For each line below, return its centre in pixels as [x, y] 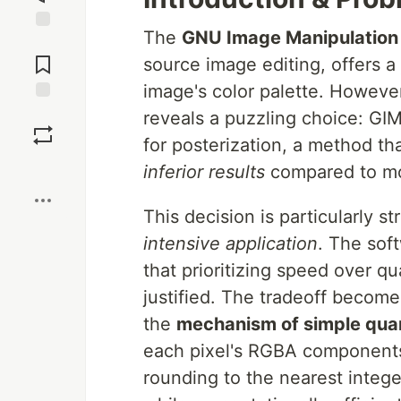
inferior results [204, 172]
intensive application [230, 243]
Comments [43, 57]
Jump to [43, 42]
